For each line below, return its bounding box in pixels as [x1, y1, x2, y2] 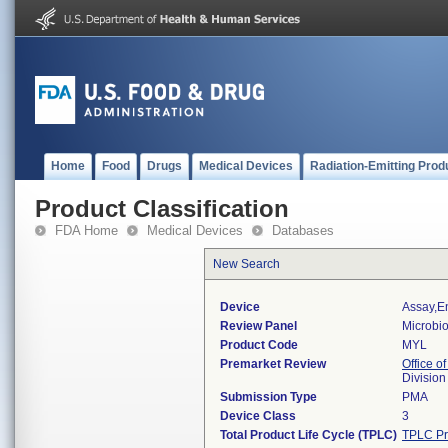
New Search [213, 257, 280, 271]
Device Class [220, 409, 296, 423]
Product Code [220, 338, 298, 352]
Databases [272, 223, 334, 238]
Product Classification [35, 195, 289, 222]
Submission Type [220, 390, 317, 404]
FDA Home [55, 223, 118, 238]
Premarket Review [220, 357, 326, 371]
